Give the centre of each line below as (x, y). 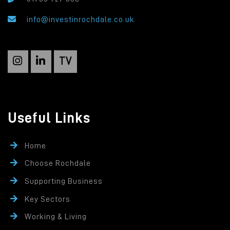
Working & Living (55, 217)
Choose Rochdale (57, 164)
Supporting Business (63, 181)
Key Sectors (47, 199)
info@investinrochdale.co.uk (81, 19)
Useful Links (49, 118)
